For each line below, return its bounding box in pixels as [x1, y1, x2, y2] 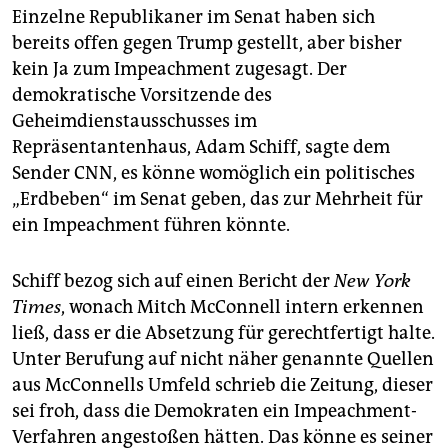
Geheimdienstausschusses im [12, 109, 257, 132]
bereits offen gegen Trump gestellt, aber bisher [12, 31, 402, 54]
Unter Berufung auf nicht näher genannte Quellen [12, 347, 434, 370]
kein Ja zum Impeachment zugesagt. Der [12, 57, 347, 80]
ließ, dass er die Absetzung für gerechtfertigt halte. [12, 321, 435, 344]
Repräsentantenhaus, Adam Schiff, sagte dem [12, 135, 390, 158]
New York [334, 269, 411, 292]
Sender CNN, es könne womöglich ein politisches [12, 161, 415, 184]
